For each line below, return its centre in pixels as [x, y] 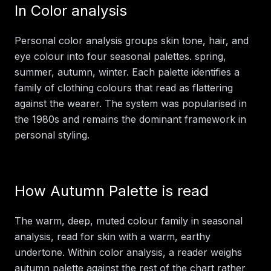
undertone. [40, 252]
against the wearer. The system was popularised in [131, 103]
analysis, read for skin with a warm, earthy [113, 236]
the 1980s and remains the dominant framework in [130, 119]
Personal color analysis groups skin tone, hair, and [132, 40]
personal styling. [52, 135]
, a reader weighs [202, 252]
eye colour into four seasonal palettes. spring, [120, 56]
